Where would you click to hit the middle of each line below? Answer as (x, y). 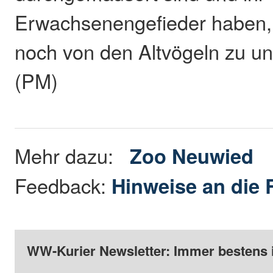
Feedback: (63, 186)
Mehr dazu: (73, 156)
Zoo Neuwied (192, 156)
